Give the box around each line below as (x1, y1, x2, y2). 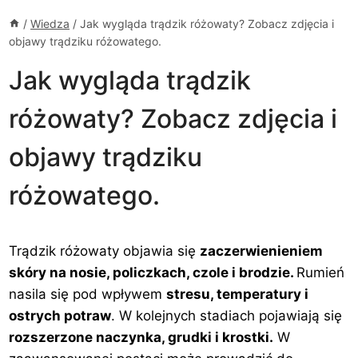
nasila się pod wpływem (9, 285, 167, 302)
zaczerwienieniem (200, 242, 324, 259)
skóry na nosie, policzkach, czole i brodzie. (9, 264, 297, 280)
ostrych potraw (9, 307, 112, 324)
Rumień (296, 264, 345, 280)
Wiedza (30, 16, 70, 30)
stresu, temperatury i (166, 285, 309, 302)
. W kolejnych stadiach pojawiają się (111, 307, 343, 324)
